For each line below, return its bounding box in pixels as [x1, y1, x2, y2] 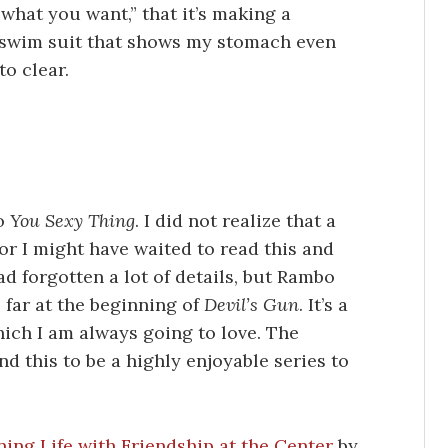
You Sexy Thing [10, 209, 135, 233]
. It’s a [299, 293, 348, 317]
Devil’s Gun [204, 293, 299, 317]
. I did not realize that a [135, 209, 336, 233]
